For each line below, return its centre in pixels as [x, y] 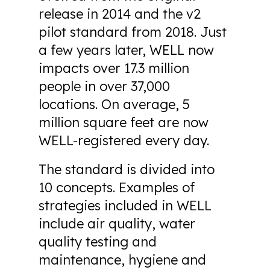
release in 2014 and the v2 [120, 14]
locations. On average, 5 [114, 104]
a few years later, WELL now [126, 50]
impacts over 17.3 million [114, 68]
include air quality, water [117, 224]
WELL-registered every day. [124, 140]
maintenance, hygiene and [122, 260]
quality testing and [98, 242]
